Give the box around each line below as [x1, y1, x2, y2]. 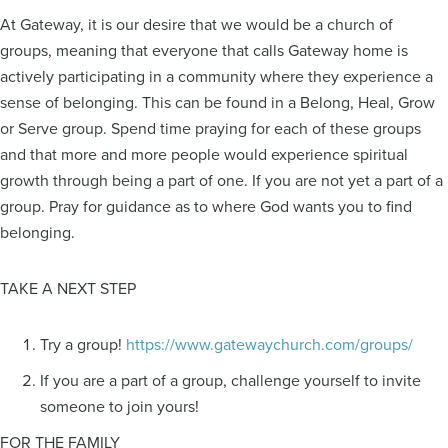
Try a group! [40, 332, 126, 355]
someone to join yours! [40, 394, 211, 417]
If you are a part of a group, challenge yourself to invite [40, 368, 421, 391]
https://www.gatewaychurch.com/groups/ [126, 332, 413, 355]
